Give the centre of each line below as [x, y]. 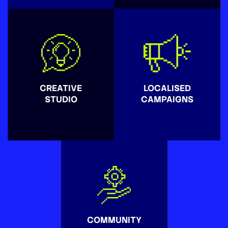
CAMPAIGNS [167, 99]
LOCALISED [167, 88]
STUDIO [61, 99]
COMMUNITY [114, 220]
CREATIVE [61, 88]
